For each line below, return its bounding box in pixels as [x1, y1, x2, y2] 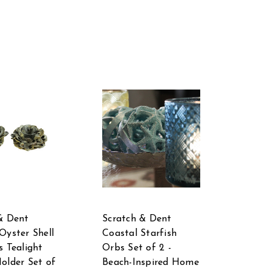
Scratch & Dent [102, 214, 172, 224]
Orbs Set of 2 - [102, 243, 171, 253]
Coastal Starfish [102, 228, 177, 238]
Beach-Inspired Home [102, 257, 199, 267]
